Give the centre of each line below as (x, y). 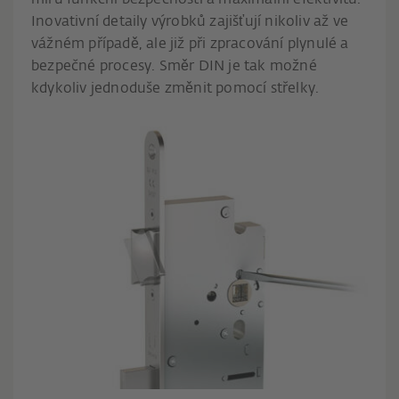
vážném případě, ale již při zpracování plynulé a (190, 45)
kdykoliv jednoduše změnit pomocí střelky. (175, 89)
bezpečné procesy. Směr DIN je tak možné (174, 67)
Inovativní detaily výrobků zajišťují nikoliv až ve (190, 22)
